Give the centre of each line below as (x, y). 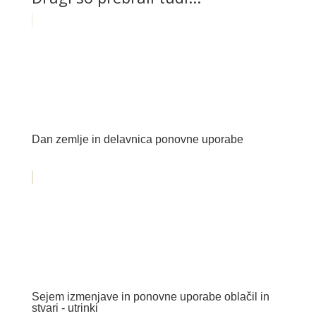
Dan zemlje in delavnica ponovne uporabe (137, 139)
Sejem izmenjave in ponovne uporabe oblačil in (150, 296)
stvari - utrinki (65, 308)
